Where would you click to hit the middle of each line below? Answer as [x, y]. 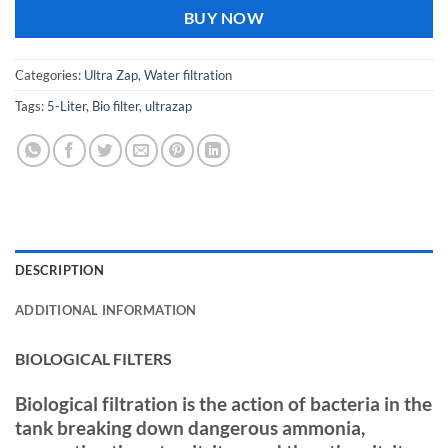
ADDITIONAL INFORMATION [106, 310]
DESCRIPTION [59, 270]
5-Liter [66, 106]
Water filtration [188, 75]
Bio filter [115, 106]
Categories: [49, 75]
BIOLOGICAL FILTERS [93, 359]
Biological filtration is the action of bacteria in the [223, 403]
